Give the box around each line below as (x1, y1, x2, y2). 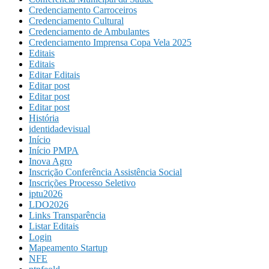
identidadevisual (29, 124, 90, 134)
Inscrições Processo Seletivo (29, 178, 136, 189)
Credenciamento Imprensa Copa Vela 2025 (29, 37, 192, 48)
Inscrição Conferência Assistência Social (29, 167, 182, 178)
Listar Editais (29, 221, 79, 232)
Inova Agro (29, 156, 72, 167)
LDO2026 (29, 199, 68, 210)
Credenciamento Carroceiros (29, 5, 137, 16)
